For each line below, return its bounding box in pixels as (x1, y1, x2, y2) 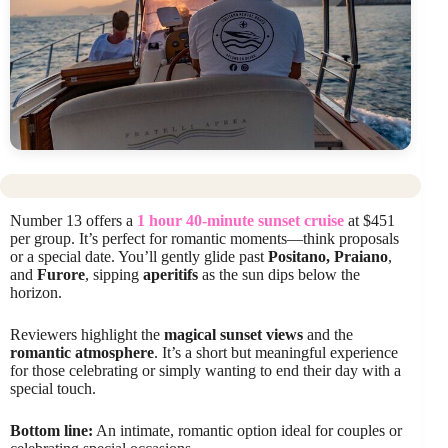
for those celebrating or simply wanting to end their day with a (10, 361, 401, 379)
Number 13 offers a (10, 211, 137, 229)
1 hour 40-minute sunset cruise (137, 211, 344, 229)
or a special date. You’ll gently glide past (10, 247, 268, 265)
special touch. (10, 379, 96, 397)
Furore (37, 265, 85, 283)
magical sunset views (164, 325, 303, 343)
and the (303, 325, 353, 343)
